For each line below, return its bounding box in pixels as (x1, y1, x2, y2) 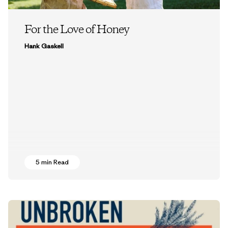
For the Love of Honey (24, 22, 129, 38)
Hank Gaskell (24, 41, 64, 50)
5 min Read (36, 158, 69, 167)
